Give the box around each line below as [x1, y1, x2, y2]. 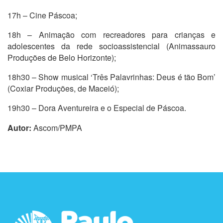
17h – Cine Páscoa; [7, 9, 77, 21]
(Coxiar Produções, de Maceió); [7, 83, 119, 95]
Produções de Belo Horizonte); [7, 52, 116, 64]
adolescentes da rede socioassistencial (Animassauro [7, 40, 216, 52]
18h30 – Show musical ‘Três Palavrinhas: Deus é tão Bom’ [7, 71, 216, 83]
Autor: [7, 122, 31, 134]
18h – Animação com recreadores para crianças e [7, 29, 216, 41]
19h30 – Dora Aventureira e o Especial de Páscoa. [7, 102, 186, 114]
